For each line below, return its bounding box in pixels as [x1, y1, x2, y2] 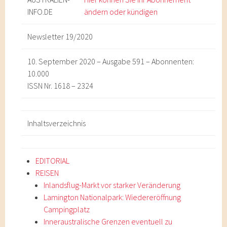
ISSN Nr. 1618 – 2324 [27, 81, 94, 91]
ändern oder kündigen [84, 7, 158, 17]
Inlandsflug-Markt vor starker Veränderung [44, 180, 181, 190]
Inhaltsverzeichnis [27, 118, 86, 128]
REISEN [35, 168, 59, 178]
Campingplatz [44, 204, 90, 214]
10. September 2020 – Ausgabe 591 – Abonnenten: [27, 56, 195, 66]
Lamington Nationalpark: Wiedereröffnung [44, 192, 181, 202]
